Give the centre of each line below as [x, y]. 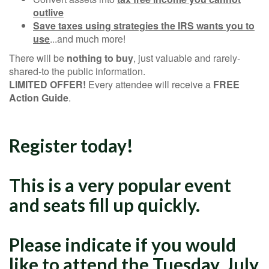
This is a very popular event [120, 185]
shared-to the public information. [77, 71]
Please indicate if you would [122, 245]
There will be [38, 58]
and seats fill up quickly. [104, 205]
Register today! [73, 146]
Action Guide [39, 98]
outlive [48, 13]
